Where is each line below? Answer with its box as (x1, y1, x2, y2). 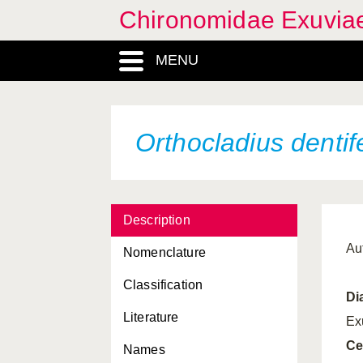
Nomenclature (123, 246, 206, 259)
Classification (123, 278, 203, 292)
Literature (123, 310, 179, 324)
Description (123, 213, 190, 227)
